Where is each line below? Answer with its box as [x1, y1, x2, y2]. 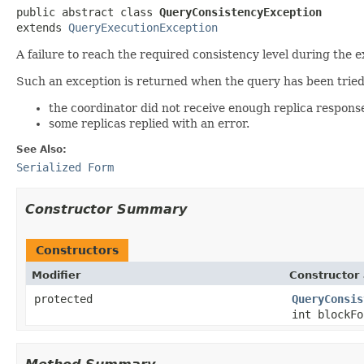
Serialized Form [16, 160, 114, 174]
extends [16, 20, 68, 34]
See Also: [16, 143, 67, 155]
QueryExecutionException [68, 20, 218, 34]
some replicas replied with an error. [49, 116, 249, 130]
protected [34, 292, 93, 305]
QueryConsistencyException [159, 5, 322, 19]
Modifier [32, 268, 80, 281]
